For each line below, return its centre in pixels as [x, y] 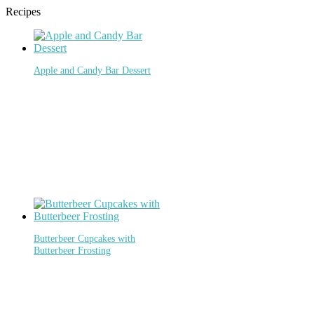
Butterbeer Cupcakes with [84, 239]
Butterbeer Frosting [72, 251]
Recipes [23, 11]
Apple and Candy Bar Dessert [92, 70]
